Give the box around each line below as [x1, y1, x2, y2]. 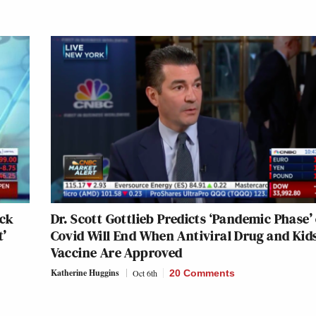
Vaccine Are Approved [50, 243, 183, 263]
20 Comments [169, 267, 235, 279]
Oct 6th [132, 267, 157, 279]
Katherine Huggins [50, 267, 119, 279]
